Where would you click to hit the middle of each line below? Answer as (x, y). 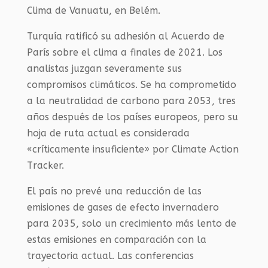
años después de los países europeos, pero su (132, 117)
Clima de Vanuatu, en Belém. (93, 10)
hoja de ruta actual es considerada (108, 133)
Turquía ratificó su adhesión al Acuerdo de (125, 36)
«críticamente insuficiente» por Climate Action (133, 149)
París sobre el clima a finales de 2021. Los (124, 52)
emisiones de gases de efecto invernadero (123, 207)
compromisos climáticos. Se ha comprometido (131, 85)
